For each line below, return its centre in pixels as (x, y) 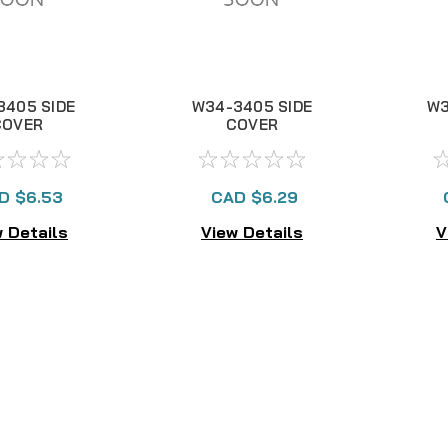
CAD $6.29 (254, 197)
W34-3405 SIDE (252, 106)
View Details (252, 231)
